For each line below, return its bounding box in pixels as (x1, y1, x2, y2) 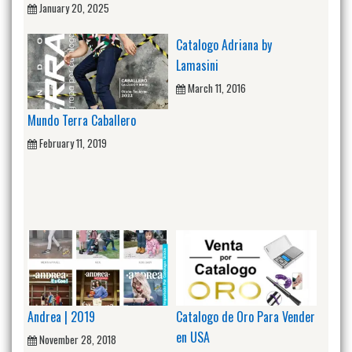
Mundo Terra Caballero (27, 110, 136, 130)
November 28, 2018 (39, 331, 116, 347)
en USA (176, 327, 210, 346)
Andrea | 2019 (27, 306, 95, 326)
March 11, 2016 (188, 80, 246, 97)
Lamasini (176, 56, 218, 75)
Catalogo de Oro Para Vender (176, 306, 315, 326)
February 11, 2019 (39, 134, 107, 151)
